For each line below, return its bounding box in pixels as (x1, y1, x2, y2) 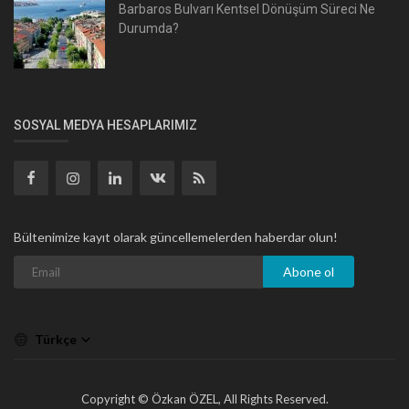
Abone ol (283, 263, 334, 279)
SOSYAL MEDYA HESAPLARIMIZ (14, 117, 197, 132)
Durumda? (119, 20, 179, 36)
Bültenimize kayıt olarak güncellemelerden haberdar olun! (14, 228, 338, 245)
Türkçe (35, 330, 79, 347)
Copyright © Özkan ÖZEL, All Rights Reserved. (80, 391, 329, 406)
